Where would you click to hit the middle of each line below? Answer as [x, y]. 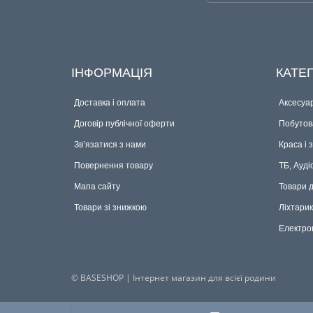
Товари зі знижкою [110, 207]
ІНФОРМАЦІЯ [112, 72]
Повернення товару [114, 165]
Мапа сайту [97, 186]
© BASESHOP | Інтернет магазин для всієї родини [174, 277]
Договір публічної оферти [124, 123]
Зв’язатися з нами [110, 144]
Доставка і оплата [110, 102]
